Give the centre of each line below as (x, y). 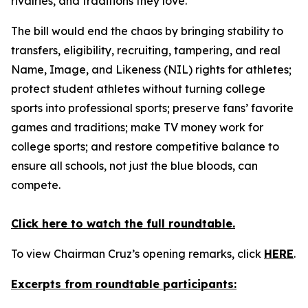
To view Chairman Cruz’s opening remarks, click (137, 253)
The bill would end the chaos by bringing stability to (147, 31)
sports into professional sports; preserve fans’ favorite (152, 108)
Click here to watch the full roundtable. (123, 223)
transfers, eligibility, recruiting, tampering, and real (146, 50)
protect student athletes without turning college (138, 88)
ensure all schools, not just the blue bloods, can (134, 165)
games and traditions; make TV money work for (137, 127)
